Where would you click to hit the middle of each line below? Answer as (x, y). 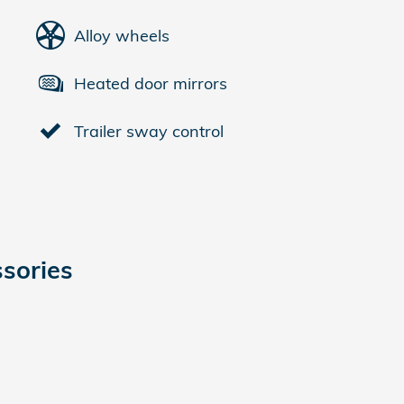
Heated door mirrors (151, 83)
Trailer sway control (149, 131)
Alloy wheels (122, 35)
